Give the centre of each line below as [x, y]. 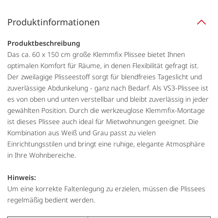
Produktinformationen [54, 22]
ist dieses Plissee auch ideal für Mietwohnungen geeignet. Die [103, 121]
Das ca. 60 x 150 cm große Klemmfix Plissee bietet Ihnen [96, 54]
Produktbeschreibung [44, 43]
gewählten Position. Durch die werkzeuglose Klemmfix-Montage [106, 110]
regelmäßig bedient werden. [51, 200]
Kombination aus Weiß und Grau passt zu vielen [82, 132]
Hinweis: [22, 177]
